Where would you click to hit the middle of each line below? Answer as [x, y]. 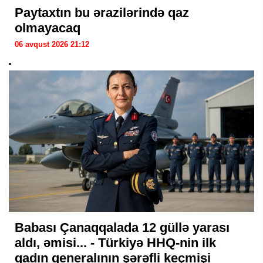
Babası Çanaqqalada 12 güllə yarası [122, 228]
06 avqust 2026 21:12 [52, 45]
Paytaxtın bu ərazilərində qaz [102, 13]
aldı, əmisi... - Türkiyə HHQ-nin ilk [115, 243]
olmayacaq [48, 28]
